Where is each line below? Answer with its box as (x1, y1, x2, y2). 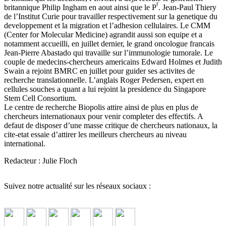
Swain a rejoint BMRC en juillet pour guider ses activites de (4, 67, 195, 76)
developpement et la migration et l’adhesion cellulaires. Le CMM (4, 21, 210, 30)
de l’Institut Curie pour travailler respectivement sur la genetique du (4, 12, 217, 21)
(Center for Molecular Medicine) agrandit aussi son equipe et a (4, 30, 202, 39)
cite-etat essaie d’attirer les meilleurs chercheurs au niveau (4, 130, 187, 139)
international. (4, 139, 45, 148)
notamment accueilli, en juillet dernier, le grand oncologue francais (4, 39, 214, 48)
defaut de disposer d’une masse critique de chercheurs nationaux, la (4, 121, 217, 130)
